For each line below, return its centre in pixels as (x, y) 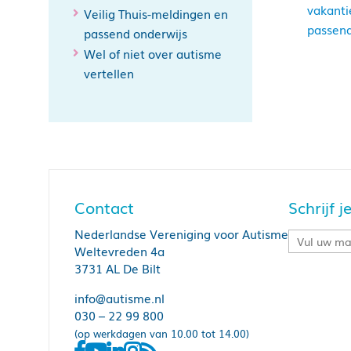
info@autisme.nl (119, 298)
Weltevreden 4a (119, 251)
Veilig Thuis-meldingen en (156, 13)
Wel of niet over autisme (153, 53)
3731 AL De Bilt (118, 268)
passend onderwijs (136, 33)
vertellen (109, 73)
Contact (104, 207)
